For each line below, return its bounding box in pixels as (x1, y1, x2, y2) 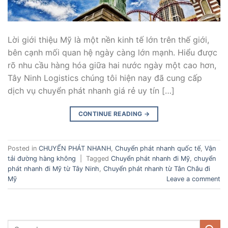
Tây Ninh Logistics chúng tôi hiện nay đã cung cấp (8, 72, 202, 83)
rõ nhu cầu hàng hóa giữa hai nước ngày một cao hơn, (8, 60, 216, 70)
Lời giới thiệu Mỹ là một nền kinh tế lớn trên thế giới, (8, 34, 209, 45)
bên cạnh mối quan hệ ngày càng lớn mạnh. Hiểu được (8, 47, 217, 58)
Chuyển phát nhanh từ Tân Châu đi (103, 164, 210, 173)
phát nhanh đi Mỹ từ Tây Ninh (8, 164, 99, 173)
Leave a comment (166, 175, 220, 183)
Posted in (8, 144, 39, 152)
